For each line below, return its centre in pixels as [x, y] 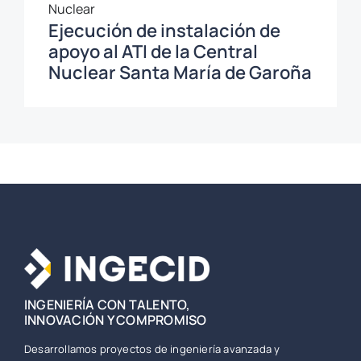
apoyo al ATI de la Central [153, 52]
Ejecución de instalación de [164, 31]
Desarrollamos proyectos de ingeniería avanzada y [152, 349]
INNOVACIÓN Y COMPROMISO [115, 320]
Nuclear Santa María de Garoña [180, 73]
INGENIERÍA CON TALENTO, [107, 304]
